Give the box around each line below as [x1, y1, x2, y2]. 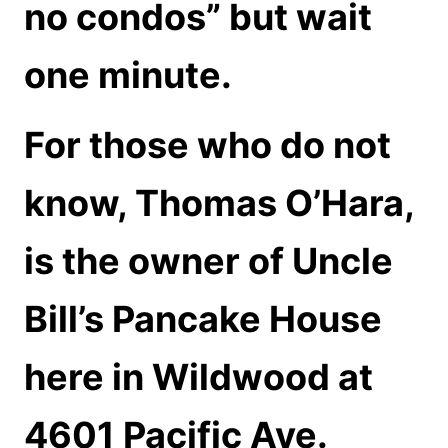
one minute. [24, 53, 232, 97]
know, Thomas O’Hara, [24, 181, 414, 225]
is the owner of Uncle [24, 239, 393, 283]
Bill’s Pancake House [24, 297, 382, 341]
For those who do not [24, 123, 391, 167]
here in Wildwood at [24, 355, 373, 399]
